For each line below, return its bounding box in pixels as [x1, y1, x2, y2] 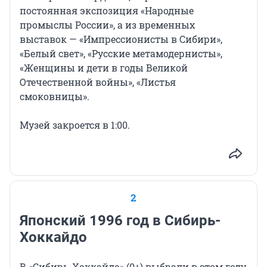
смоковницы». [20, 90, 89, 103]
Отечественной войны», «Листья [20, 76, 176, 89]
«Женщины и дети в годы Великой [20, 61, 188, 74]
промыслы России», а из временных [20, 18, 195, 32]
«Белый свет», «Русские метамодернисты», [20, 47, 222, 60]
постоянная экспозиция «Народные [20, 4, 194, 17]
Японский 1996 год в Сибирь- [20, 212, 221, 229]
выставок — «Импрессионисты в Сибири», [20, 33, 222, 46]
